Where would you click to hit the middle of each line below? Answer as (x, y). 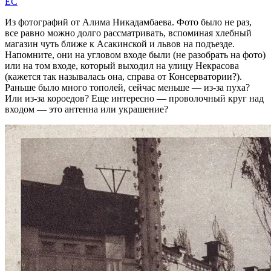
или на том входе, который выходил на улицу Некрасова (122, 65)
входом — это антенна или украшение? (87, 109)
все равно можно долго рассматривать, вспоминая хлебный (128, 33)
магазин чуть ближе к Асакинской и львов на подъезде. (120, 44)
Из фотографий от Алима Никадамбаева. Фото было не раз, (128, 22)
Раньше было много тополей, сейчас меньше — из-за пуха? (127, 87)
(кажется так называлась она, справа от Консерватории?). (123, 76)
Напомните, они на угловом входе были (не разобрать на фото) (135, 54)
